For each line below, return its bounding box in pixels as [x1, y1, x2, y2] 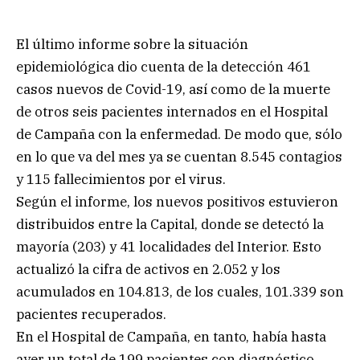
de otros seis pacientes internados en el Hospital [16, 102, 328, 121]
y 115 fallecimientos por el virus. [16, 170, 226, 188]
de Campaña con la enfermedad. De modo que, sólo [16, 125, 342, 143]
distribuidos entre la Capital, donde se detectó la [16, 215, 324, 233]
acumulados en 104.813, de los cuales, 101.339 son [16, 282, 344, 301]
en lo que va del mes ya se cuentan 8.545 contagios [16, 147, 342, 166]
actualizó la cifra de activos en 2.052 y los [16, 260, 280, 278]
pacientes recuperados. [16, 305, 166, 323]
